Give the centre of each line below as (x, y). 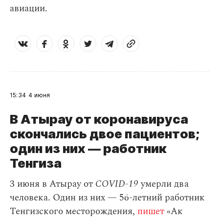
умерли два (164, 184)
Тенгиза (36, 163)
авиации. (29, 9)
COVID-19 (117, 184)
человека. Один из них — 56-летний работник (107, 198)
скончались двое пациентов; (105, 134)
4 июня (39, 95)
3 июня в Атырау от (53, 184)
